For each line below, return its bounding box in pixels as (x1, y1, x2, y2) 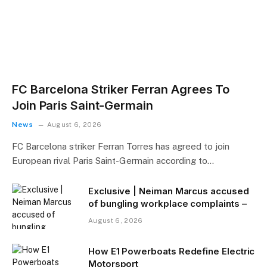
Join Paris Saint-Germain (12, 98, 153, 113)
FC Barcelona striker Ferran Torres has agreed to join (12, 141, 229, 152)
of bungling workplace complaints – (88, 198, 247, 210)
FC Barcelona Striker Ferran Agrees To (12, 82, 230, 97)
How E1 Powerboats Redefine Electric (88, 246, 255, 257)
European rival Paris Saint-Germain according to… (12, 156, 214, 166)
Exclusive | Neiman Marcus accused (88, 185, 249, 197)
